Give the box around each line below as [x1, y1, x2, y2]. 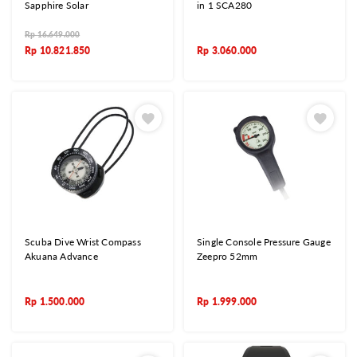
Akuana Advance [25, 250, 98, 263]
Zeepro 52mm [197, 250, 258, 263]
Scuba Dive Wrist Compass [25, 236, 141, 249]
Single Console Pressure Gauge [197, 236, 331, 249]
